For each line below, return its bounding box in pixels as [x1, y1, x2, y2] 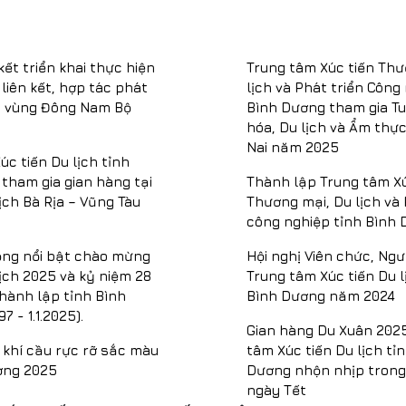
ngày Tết [246, 382, 306, 399]
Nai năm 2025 [246, 140, 339, 156]
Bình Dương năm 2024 [246, 288, 395, 304]
